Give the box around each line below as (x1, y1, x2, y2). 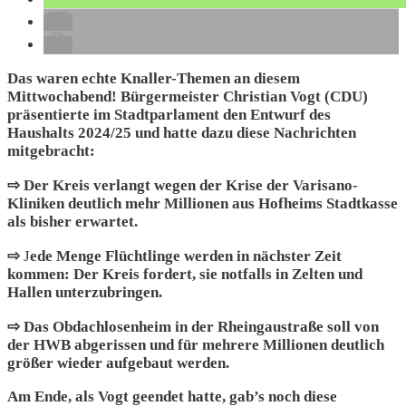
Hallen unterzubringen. (7, 284, 162, 301)
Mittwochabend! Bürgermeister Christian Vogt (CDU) (7, 88, 368, 105)
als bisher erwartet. (7, 213, 138, 230)
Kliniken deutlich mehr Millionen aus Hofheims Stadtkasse (7, 195, 398, 212)
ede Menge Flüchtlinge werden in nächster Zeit (30, 247, 342, 265)
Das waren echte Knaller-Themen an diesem (7, 70, 300, 87)
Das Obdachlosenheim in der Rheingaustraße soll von (24, 318, 379, 335)
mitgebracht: (7, 142, 99, 159)
